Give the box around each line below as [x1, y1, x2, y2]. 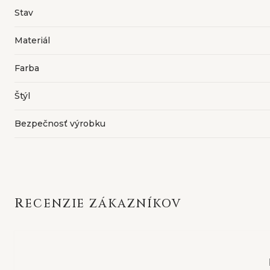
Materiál [14, 34, 50, 46]
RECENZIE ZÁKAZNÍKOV [24, 195, 181, 212]
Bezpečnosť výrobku [14, 118, 105, 129]
